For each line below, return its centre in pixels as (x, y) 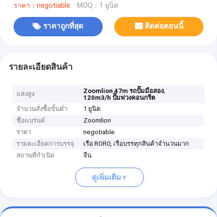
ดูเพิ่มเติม (106, 178)
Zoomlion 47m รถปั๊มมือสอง (124, 91)
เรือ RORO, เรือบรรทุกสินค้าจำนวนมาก (136, 144)
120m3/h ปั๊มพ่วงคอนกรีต (120, 98)
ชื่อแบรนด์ (31, 121)
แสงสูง (26, 94)
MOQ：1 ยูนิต (97, 5)
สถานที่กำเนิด (36, 155)
